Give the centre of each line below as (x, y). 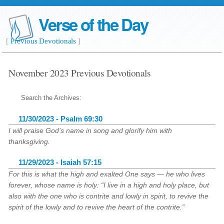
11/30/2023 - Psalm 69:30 (61, 119)
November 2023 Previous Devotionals (80, 72)
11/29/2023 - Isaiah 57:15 (60, 162)
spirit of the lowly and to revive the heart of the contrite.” (97, 207)
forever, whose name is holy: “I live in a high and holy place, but (109, 185)
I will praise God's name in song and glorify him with (90, 130)
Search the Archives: (51, 98)
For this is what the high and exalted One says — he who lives (107, 174)
